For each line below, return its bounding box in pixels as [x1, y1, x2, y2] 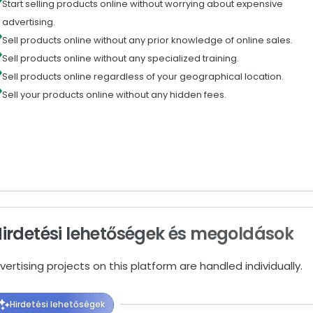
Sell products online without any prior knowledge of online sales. [2, 34, 293, 48]
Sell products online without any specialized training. [2, 52, 239, 66]
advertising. [2, 15, 55, 29]
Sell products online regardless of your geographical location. [2, 70, 284, 84]
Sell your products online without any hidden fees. [2, 88, 226, 102]
